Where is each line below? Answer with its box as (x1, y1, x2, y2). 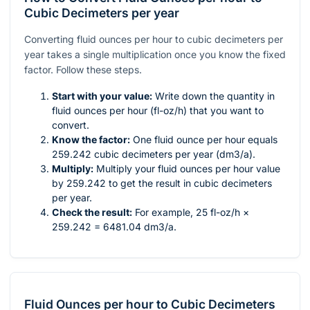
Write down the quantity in (152, 90, 275, 102)
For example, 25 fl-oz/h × (132, 206, 249, 219)
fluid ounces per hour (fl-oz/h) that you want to (52, 104, 264, 117)
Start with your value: (52, 90, 152, 102)
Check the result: (52, 206, 132, 219)
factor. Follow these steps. (24, 64, 142, 76)
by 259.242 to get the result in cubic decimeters (52, 177, 272, 190)
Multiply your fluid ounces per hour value (93, 163, 280, 175)
